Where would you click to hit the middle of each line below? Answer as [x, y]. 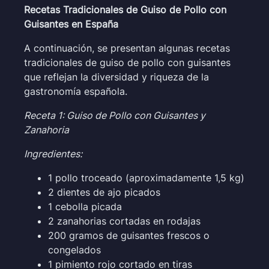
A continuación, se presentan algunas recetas [127, 48]
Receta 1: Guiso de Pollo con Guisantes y [115, 115]
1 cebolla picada [85, 206]
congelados [74, 249]
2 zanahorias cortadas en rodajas [124, 221]
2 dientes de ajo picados [104, 192]
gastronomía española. [76, 91]
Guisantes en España [71, 24]
